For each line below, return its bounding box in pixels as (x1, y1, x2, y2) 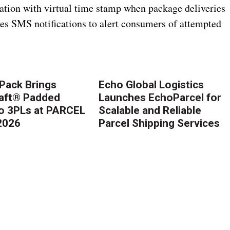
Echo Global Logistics (99, 78, 204, 91)
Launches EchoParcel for (99, 91, 222, 104)
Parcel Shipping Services (99, 117, 220, 129)
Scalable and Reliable (99, 104, 202, 117)
